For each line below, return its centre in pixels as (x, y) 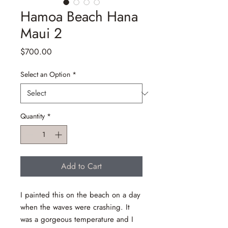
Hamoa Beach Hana (79, 17)
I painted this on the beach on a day (80, 195)
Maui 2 (41, 33)
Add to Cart (81, 166)
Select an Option (45, 74)
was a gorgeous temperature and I (77, 219)
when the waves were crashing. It (75, 207)
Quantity (33, 116)
